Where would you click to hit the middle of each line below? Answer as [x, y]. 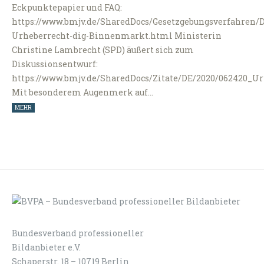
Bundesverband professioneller [78, 233]
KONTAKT [232, 233]
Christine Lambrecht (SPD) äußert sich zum [103, 50]
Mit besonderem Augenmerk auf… [82, 93]
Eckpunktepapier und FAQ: [67, 8]
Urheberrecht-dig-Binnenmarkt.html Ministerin [117, 36]
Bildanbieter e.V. [46, 247]
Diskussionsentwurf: [55, 64]
